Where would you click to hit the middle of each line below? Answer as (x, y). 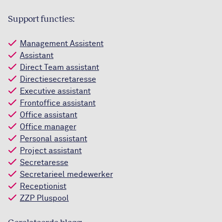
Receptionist (43, 186)
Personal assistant (54, 139)
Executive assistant (55, 91)
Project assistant (51, 151)
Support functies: (41, 19)
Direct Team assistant (59, 67)
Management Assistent (62, 44)
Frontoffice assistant (58, 103)
